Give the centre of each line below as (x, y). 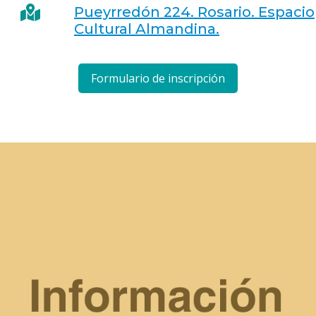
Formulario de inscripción (158, 78)
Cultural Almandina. (147, 29)
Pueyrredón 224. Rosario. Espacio (194, 12)
